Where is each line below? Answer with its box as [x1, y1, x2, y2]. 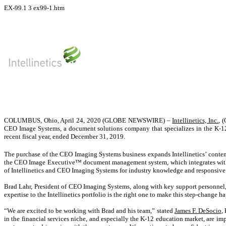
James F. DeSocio [174, 207, 221, 215]
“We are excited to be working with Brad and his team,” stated [4, 207, 175, 215]
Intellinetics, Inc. [172, 117, 218, 124]
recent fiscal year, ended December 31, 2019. [4, 133, 125, 140]
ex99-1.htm [33, 4, 65, 12]
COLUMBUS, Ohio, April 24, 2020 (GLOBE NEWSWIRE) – [4, 117, 173, 124]
